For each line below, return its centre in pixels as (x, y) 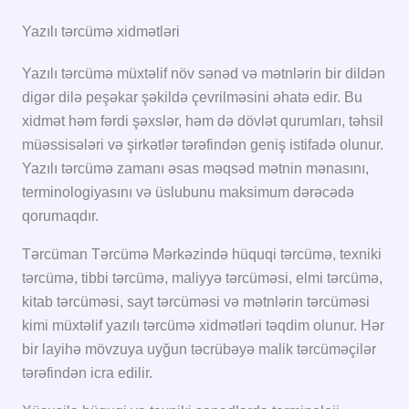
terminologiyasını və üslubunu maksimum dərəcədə (188, 192)
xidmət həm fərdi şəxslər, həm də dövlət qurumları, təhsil (203, 121)
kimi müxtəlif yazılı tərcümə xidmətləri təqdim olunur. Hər (203, 325)
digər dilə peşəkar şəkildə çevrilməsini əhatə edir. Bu (192, 97)
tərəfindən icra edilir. (87, 372)
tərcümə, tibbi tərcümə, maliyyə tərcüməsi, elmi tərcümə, (202, 278)
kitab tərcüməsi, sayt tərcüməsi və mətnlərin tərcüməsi (196, 301)
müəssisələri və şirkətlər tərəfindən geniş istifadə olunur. (203, 144)
